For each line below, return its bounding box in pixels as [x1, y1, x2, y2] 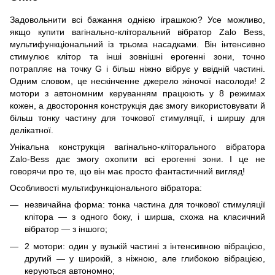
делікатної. [10, 125, 53, 135]
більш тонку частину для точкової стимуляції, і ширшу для [10, 113, 265, 123]
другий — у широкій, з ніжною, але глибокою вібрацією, [25, 254, 265, 264]
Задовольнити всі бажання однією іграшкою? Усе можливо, [10, 15, 265, 25]
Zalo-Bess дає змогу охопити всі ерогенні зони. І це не [10, 154, 265, 164]
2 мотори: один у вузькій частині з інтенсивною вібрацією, [25, 241, 265, 252]
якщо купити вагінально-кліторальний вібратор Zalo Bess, [10, 27, 265, 37]
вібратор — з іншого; [25, 224, 107, 234]
